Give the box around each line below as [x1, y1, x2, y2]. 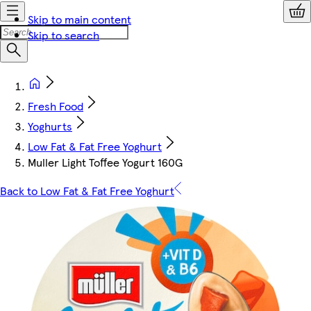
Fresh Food [28, 98, 83, 114]
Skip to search [28, 27, 99, 43]
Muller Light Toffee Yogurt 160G [28, 154, 183, 170]
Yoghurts [28, 118, 72, 134]
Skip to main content [28, 11, 131, 27]
